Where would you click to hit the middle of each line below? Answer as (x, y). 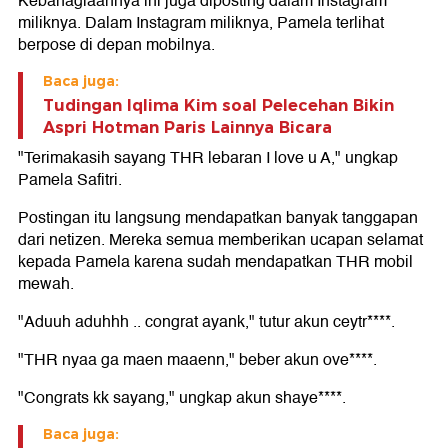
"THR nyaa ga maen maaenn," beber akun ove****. (197, 360)
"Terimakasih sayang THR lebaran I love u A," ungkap (208, 158)
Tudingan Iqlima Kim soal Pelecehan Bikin (218, 105)
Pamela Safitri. (70, 180)
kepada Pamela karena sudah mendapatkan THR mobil (215, 262)
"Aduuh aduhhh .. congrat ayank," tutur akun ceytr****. (206, 322)
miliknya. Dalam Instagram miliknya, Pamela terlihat (201, 23)
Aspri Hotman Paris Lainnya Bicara (187, 127)
